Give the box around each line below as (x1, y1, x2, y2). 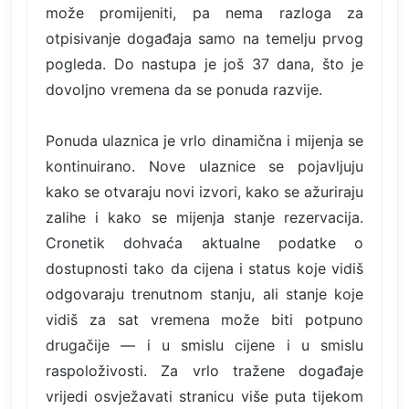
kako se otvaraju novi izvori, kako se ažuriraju (46, 182, 363, 201)
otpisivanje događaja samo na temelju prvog (46, 28, 363, 47)
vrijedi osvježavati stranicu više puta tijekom (46, 386, 363, 405)
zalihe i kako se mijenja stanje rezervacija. (46, 207, 363, 226)
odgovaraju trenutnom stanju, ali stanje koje (46, 284, 363, 303)
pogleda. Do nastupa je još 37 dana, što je (46, 54, 363, 73)
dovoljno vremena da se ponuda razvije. (46, 79, 322, 99)
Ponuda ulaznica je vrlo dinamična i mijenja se (46, 131, 363, 150)
